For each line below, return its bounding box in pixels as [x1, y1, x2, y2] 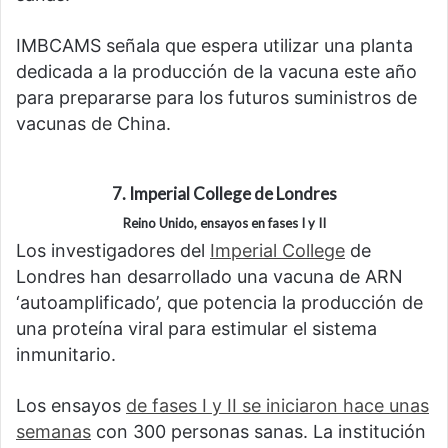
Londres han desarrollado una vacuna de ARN [16, 266, 403, 288]
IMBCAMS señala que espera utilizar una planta [16, 35, 413, 57]
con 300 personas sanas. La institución [91, 421, 426, 443]
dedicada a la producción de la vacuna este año [16, 61, 417, 83]
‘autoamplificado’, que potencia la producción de [16, 292, 423, 314]
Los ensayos [16, 395, 126, 417]
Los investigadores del [16, 240, 210, 262]
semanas [16, 421, 91, 443]
